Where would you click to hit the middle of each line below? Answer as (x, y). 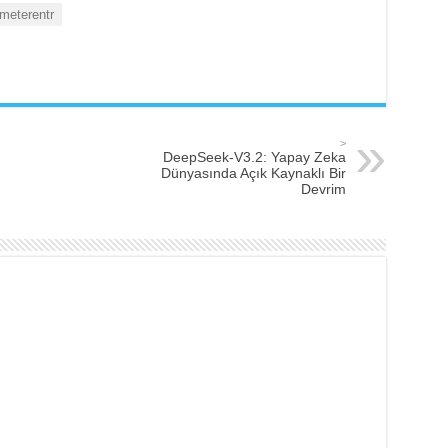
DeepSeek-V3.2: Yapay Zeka (254, 157)
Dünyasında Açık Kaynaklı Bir (253, 173)
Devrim (323, 189)
